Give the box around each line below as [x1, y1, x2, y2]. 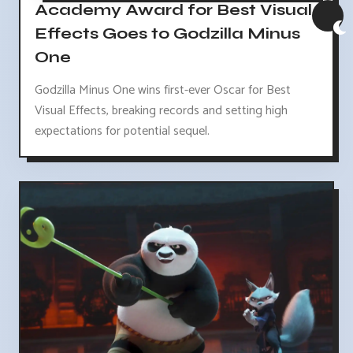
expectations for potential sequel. [35, 121, 210, 143]
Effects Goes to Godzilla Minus [35, 23, 300, 43]
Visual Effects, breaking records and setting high [35, 100, 288, 122]
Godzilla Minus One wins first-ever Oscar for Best [35, 80, 291, 102]
